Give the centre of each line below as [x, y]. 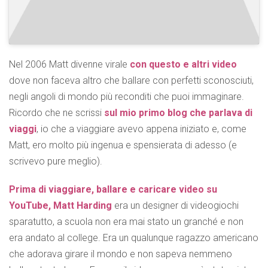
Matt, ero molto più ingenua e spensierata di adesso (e [123, 145]
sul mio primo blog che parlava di [178, 113]
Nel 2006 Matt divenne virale [69, 65]
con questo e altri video [183, 65]
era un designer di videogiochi [175, 206]
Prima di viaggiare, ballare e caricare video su [113, 190]
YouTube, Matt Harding [60, 206]
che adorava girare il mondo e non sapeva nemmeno [121, 254]
